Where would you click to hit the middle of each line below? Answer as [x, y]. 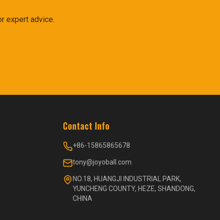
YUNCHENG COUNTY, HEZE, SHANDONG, [134, 189]
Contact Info [86, 126]
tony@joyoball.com [102, 162]
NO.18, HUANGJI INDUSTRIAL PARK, [127, 179]
